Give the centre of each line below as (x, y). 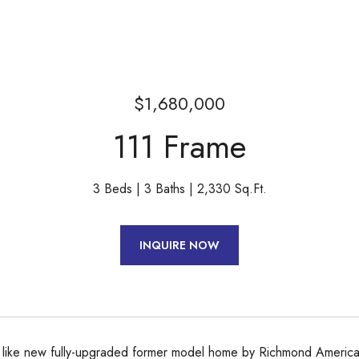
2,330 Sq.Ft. (232, 189)
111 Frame (179, 147)
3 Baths (164, 189)
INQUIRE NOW (179, 245)
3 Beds (112, 189)
